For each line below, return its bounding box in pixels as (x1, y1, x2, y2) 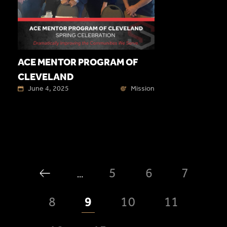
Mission (131, 84, 155, 93)
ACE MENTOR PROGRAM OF (18, 56, 138, 68)
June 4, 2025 (28, 84, 69, 93)
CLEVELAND (18, 71, 73, 83)
